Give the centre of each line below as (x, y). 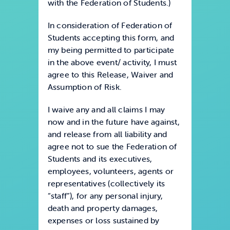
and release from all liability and (107, 134)
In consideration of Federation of (110, 25)
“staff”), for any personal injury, (105, 196)
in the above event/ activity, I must (112, 62)
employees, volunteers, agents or (111, 171)
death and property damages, (103, 208)
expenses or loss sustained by (103, 221)
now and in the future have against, (113, 122)
